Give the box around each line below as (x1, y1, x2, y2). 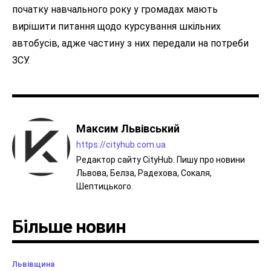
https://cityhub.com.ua (76, 140, 166, 150)
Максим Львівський (76, 122, 180, 135)
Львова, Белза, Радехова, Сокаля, (76, 168, 212, 178)
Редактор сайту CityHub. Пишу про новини (76, 155, 245, 165)
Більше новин (12, 216, 126, 238)
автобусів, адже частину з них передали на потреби (12, 38, 249, 50)
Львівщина (12, 260, 54, 269)
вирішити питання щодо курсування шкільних (12, 21, 221, 33)
